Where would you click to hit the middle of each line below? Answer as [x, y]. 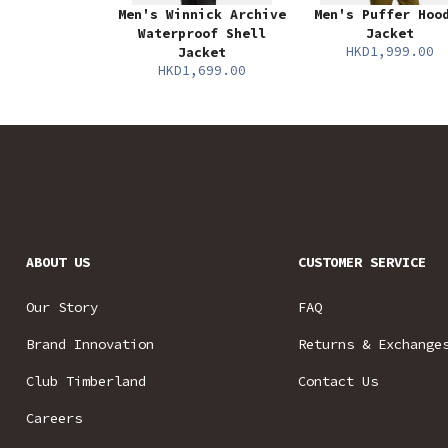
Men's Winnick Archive [202, 15]
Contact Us [338, 381]
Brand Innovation [90, 344]
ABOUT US [58, 262]
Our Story [62, 307]
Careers [54, 418]
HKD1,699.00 [202, 71]
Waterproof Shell [202, 34]
